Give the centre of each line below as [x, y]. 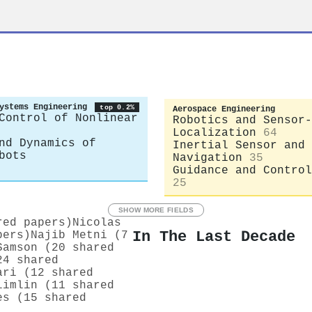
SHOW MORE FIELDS [156, 210]
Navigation [208, 158]
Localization [214, 133]
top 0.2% [117, 107]
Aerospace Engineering [224, 109]
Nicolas [97, 223]
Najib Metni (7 [79, 235]
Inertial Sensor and [239, 145]
